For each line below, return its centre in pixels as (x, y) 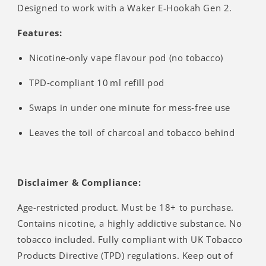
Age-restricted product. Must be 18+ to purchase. (126, 207)
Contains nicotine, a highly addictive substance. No (130, 223)
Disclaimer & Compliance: (79, 182)
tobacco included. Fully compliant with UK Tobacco (130, 239)
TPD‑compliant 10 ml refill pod (97, 82)
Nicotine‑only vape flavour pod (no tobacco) (126, 57)
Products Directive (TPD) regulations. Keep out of (125, 255)
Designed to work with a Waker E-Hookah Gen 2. (125, 7)
